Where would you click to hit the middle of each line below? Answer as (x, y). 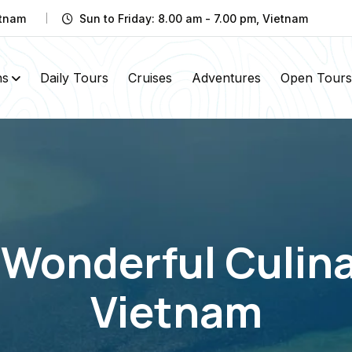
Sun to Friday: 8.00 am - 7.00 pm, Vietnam (194, 18)
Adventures (226, 77)
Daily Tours (74, 77)
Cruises (150, 77)
